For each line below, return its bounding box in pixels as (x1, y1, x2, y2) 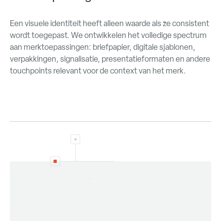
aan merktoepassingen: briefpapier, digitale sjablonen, (10, 42, 195, 52)
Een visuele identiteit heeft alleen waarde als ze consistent (10, 18, 209, 29)
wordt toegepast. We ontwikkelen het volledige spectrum (10, 30, 207, 40)
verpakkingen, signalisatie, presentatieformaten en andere (10, 54, 210, 64)
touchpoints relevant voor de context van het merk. (10, 66, 186, 76)
